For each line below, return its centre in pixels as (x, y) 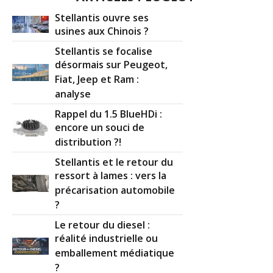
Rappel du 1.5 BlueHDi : (109, 114)
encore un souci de (100, 128)
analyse (73, 94)
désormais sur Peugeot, (112, 65)
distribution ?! (88, 142)
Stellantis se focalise (104, 51)
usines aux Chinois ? (102, 31)
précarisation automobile (115, 190)
